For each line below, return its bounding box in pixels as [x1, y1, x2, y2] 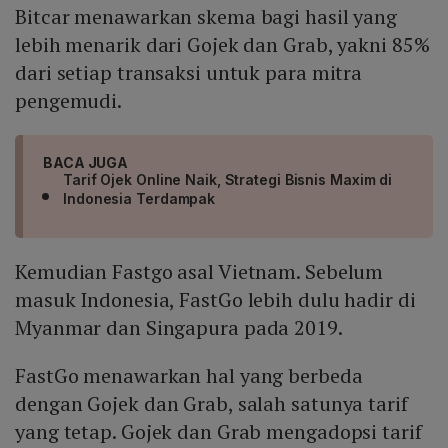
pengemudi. [15, 87, 123, 115]
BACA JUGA [43, 154, 129, 172]
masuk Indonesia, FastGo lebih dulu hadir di [15, 286, 416, 314]
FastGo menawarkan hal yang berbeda [15, 362, 363, 390]
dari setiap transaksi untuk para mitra [15, 59, 363, 87]
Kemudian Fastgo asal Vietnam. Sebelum [15, 258, 384, 286]
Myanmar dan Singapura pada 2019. [15, 314, 343, 342]
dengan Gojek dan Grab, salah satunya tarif [15, 390, 408, 418]
